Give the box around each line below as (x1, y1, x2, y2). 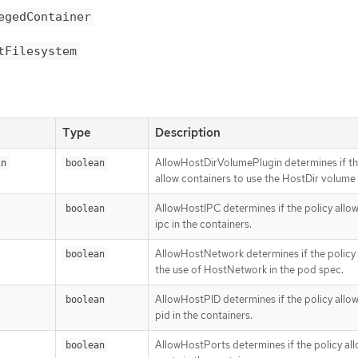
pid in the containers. (155, 308, 253, 322)
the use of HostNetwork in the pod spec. (155, 262, 344, 276)
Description (155, 124, 221, 141)
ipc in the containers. (155, 217, 252, 231)
